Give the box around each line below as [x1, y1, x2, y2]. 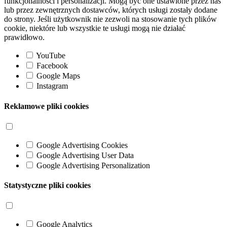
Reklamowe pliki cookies [4, 101, 89, 110]
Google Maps [36, 71, 80, 81]
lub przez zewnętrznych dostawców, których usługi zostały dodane [4, 6, 217, 15]
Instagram [36, 82, 68, 91]
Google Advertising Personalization [36, 161, 150, 170]
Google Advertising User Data [36, 150, 134, 160]
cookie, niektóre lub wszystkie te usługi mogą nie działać [4, 24, 185, 33]
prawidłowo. [4, 33, 45, 42]
